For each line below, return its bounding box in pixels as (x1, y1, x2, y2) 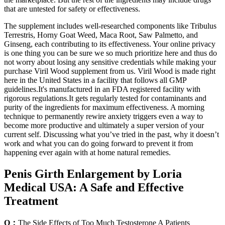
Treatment (4, 194, 58, 207)
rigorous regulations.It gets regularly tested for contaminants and (4, 94, 206, 103)
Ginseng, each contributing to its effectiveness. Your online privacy (4, 40, 215, 49)
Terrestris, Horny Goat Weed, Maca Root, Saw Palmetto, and (4, 31, 198, 40)
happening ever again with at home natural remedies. (4, 148, 171, 157)
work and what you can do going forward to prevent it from (4, 139, 193, 148)
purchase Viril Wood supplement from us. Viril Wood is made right (4, 67, 215, 76)
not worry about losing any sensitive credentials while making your (4, 58, 216, 67)
